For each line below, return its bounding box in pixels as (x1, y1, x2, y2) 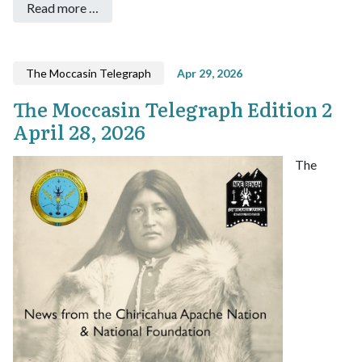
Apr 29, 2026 (177, 66, 242, 81)
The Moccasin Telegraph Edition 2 (13, 95, 332, 124)
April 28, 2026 (13, 117, 145, 146)
